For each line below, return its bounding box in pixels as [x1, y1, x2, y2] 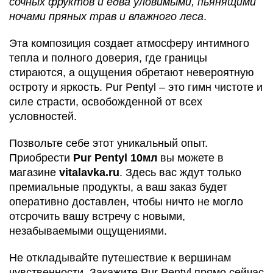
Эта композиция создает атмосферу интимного [9, 37, 249, 49]
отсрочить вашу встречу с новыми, [9, 210, 185, 222]
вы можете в [157, 152, 224, 164]
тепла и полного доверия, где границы [9, 52, 207, 64]
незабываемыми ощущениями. [9, 225, 167, 237]
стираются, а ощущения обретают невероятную [9, 66, 254, 79]
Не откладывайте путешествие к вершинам [9, 252, 231, 264]
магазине [9, 166, 59, 179]
